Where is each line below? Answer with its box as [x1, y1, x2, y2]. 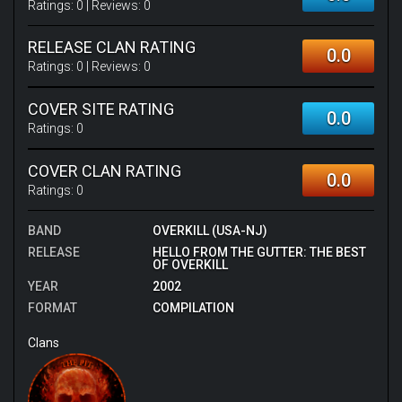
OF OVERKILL [152, 258, 228, 272]
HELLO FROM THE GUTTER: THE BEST [152, 245, 366, 259]
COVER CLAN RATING [28, 162, 181, 180]
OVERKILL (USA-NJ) [152, 223, 267, 238]
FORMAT [28, 301, 77, 315]
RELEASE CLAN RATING [28, 38, 196, 57]
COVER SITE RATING [28, 100, 174, 118]
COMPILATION [152, 301, 234, 315]
